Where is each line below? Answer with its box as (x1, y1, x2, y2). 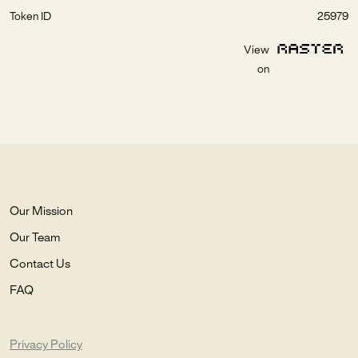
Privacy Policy (10, 340, 82, 351)
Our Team (10, 233, 60, 244)
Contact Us (10, 259, 70, 270)
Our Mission (10, 206, 73, 217)
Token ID (10, 12, 51, 22)
